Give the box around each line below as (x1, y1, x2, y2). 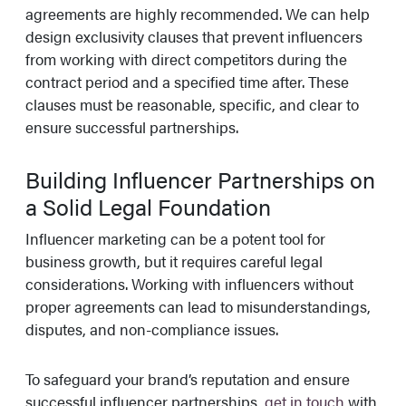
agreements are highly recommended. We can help (25, 3, 370, 25)
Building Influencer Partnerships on (25, 163, 375, 196)
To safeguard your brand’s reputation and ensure (25, 368, 350, 391)
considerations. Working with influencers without (25, 273, 353, 295)
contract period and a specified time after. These (25, 71, 349, 93)
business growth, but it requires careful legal (25, 250, 323, 273)
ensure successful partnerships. (25, 116, 238, 139)
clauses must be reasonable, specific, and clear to (25, 93, 359, 116)
